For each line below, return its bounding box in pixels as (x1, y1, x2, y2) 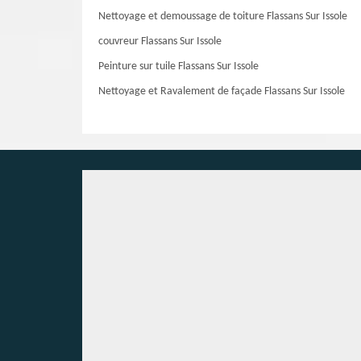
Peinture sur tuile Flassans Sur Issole (98, 60, 259, 73)
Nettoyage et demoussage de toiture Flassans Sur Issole (98, 10, 347, 23)
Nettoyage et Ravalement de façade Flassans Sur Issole (98, 85, 345, 98)
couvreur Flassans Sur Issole (98, 35, 222, 48)
